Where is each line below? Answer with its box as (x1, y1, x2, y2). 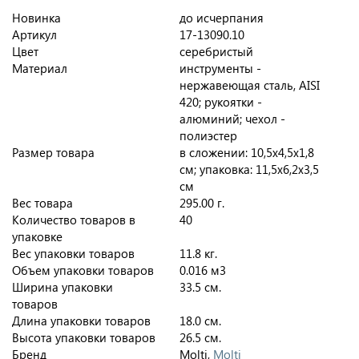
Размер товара (12, 144, 95, 161)
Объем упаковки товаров (12, 262, 154, 279)
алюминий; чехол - (179, 111, 285, 127)
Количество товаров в (12, 212, 135, 228)
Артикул (12, 26, 57, 43)
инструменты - (179, 60, 261, 77)
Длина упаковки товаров (12, 313, 151, 329)
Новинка (12, 10, 61, 26)
